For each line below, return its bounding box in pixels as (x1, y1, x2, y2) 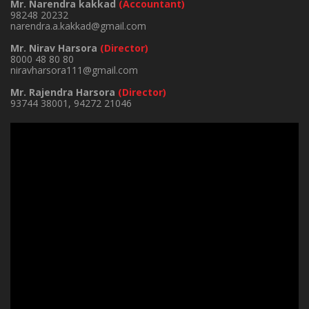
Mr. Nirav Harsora (10, 41, 100, 54)
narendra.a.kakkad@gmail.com (10, 19, 146, 32)
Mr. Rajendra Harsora (10, 85, 118, 99)
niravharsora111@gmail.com (10, 63, 138, 77)
